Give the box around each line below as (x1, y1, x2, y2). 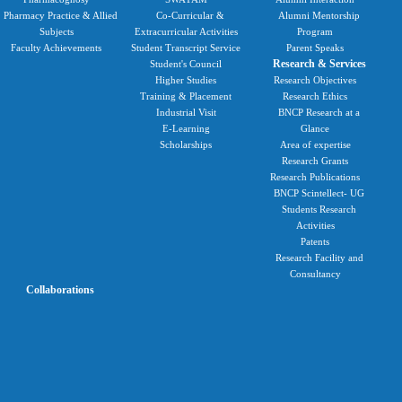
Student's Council (150, 58, 223, 70)
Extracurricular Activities (134, 26, 238, 38)
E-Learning (162, 123, 210, 135)
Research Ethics (283, 91, 348, 102)
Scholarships (160, 139, 213, 151)
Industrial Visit (155, 107, 216, 118)
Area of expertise (279, 139, 351, 151)
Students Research (282, 204, 357, 215)
